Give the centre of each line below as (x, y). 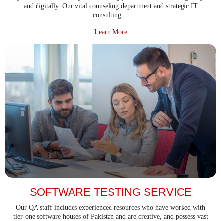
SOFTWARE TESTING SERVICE (110, 192)
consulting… (110, 15)
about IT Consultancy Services (169, 31)
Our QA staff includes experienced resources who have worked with (110, 207)
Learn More (110, 32)
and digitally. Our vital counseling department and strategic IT (110, 6)
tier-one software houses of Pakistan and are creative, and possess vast (110, 216)
